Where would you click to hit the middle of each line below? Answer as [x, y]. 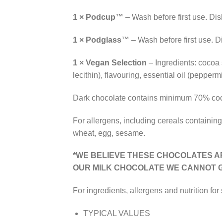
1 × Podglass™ [101, 40]
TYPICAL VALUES [116, 213]
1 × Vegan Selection [110, 62]
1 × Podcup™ [98, 17]
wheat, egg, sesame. [109, 133]
